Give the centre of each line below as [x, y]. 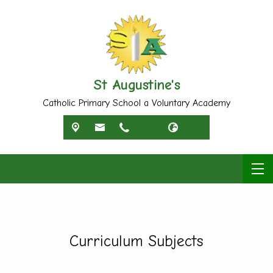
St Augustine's [136, 84]
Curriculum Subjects [136, 241]
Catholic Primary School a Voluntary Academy [136, 103]
